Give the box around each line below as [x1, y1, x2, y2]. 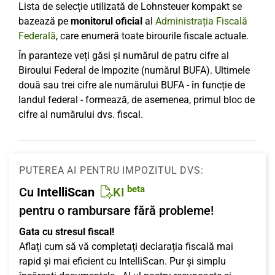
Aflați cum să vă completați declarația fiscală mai [19, 241, 233, 252]
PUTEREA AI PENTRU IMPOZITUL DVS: [19, 165, 204, 176]
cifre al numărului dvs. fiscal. [18, 109, 143, 120]
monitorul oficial [71, 15, 142, 27]
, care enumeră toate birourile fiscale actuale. [56, 30, 249, 42]
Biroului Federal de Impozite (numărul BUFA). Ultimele [18, 64, 250, 76]
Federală [18, 30, 56, 42]
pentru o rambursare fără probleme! [19, 203, 214, 218]
